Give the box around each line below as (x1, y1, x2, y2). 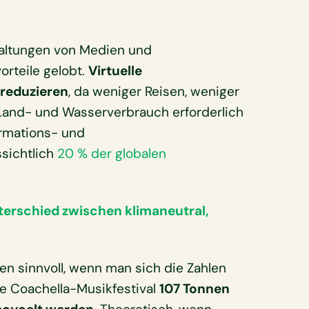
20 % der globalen (57, 145, 166, 163)
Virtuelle (88, 62, 142, 80)
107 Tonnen (159, 279, 230, 297)
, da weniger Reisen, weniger (68, 83, 239, 101)
